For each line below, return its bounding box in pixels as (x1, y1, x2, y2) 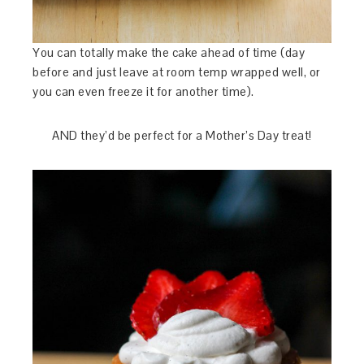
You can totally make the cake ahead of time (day (32, 44, 305, 60)
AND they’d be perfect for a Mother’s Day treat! (52, 127, 312, 143)
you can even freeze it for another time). (32, 83, 254, 99)
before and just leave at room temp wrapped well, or (32, 63, 321, 80)
